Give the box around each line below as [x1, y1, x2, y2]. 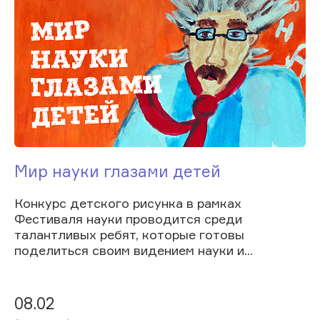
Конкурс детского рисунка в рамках [14, 194, 241, 211]
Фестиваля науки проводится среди [14, 210, 242, 226]
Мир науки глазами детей [14, 161, 221, 181]
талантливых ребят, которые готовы [14, 226, 244, 242]
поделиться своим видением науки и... [14, 241, 253, 258]
